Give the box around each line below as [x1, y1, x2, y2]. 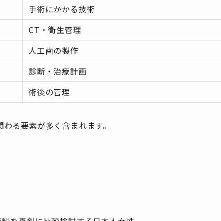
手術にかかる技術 [29, 3, 95, 15]
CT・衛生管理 [29, 24, 81, 36]
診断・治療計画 [29, 65, 87, 77]
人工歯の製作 [29, 44, 78, 57]
